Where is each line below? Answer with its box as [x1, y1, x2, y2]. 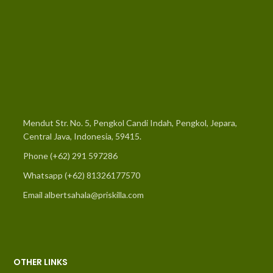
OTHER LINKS [13, 256, 68, 268]
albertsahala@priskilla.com [44, 190, 144, 200]
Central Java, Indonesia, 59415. [23, 131, 141, 141]
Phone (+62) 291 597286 [23, 151, 118, 161]
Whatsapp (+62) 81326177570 [23, 170, 140, 180]
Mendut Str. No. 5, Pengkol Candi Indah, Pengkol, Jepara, [23, 118, 237, 128]
